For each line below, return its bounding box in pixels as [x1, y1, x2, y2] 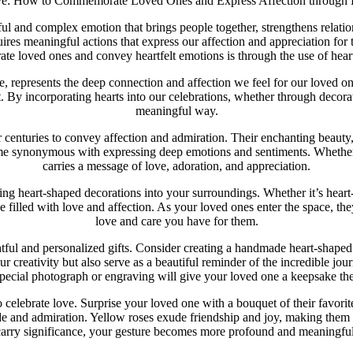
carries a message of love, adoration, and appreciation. [43, 158, 310, 173]
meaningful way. [135, 103, 218, 117]
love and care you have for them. [95, 214, 258, 228]
